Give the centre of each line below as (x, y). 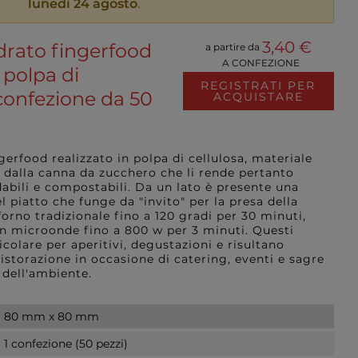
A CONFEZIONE (258, 63)
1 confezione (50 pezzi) (66, 344)
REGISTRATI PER (259, 86)
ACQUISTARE (258, 97)
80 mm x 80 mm (52, 316)
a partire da (233, 47)
